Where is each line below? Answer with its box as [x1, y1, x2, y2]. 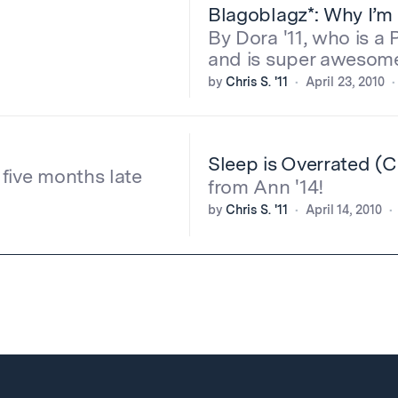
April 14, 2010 [306, 203, 382, 217]
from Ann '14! [208, 175, 324, 198]
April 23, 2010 [306, 75, 385, 89]
